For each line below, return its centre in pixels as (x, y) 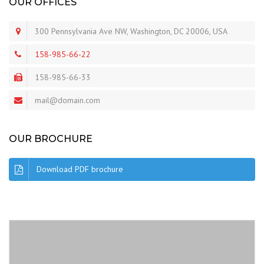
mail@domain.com (67, 100)
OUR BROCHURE (51, 139)
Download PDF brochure (80, 169)
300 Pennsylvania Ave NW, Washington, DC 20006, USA (131, 31)
